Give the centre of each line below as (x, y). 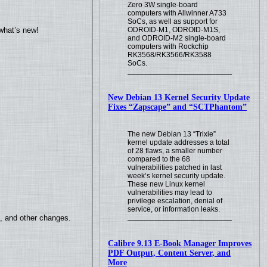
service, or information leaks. (174, 209)
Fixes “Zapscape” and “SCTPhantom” (178, 107)
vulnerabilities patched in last (175, 167)
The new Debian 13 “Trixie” (172, 134)
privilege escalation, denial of (175, 201)
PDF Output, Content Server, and (170, 253)
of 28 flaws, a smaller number (175, 151)
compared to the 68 (159, 159)
